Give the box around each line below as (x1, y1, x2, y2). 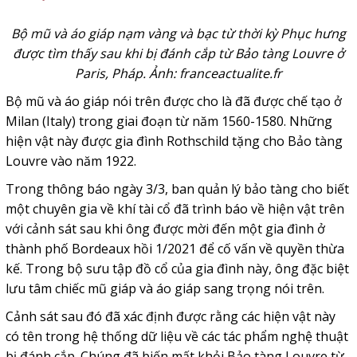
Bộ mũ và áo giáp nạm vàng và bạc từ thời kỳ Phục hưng (10, 25, 346, 42)
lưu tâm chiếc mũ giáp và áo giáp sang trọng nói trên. (5, 280, 324, 297)
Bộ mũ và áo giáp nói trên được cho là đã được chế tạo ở (5, 92, 342, 110)
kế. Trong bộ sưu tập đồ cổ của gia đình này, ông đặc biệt (5, 260, 349, 277)
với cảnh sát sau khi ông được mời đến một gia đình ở (5, 220, 325, 237)
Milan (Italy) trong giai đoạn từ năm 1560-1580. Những (5, 112, 332, 130)
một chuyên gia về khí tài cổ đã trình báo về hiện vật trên (5, 200, 344, 218)
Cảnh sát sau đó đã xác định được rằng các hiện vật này (5, 308, 335, 325)
